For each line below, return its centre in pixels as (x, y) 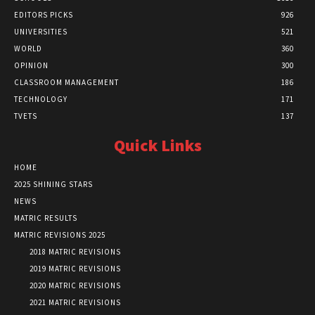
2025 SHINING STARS (53, 184)
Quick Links (157, 145)
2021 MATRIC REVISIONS (75, 302)
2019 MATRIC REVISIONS (75, 268)
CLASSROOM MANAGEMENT (66, 82)
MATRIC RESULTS (46, 218)
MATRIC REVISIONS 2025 (60, 234)
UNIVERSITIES (41, 31)
